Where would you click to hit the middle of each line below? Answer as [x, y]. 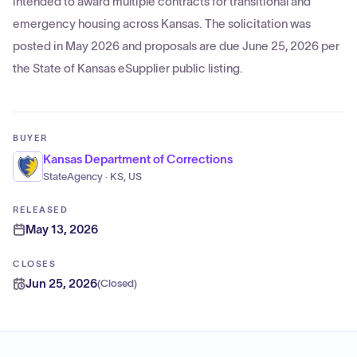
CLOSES [35, 264]
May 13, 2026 [62, 229]
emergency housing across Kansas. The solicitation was [162, 24]
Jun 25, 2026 [61, 283]
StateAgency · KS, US [92, 177]
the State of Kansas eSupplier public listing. [128, 68]
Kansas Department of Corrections [138, 159]
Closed [117, 284]
